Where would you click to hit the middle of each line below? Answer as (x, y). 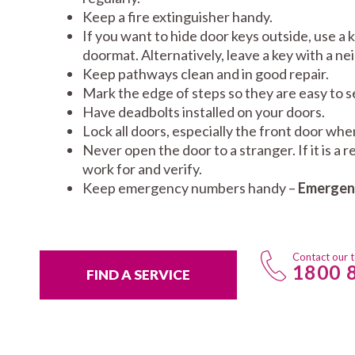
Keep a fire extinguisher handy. (177, 17)
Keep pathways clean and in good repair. (206, 74)
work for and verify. (142, 169)
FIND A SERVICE (138, 275)
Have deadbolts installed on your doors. (204, 112)
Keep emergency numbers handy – (190, 188)
